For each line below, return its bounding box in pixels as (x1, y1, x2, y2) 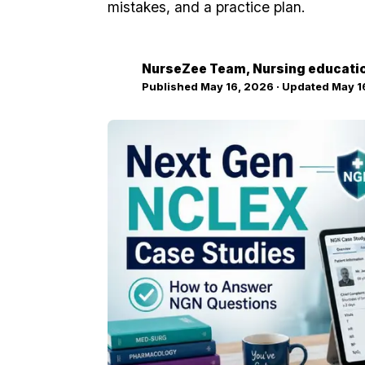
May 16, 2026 (200, 80, 274, 93)
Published (142, 80, 200, 93)
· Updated (274, 80, 332, 93)
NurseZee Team (142, 60, 246, 77)
